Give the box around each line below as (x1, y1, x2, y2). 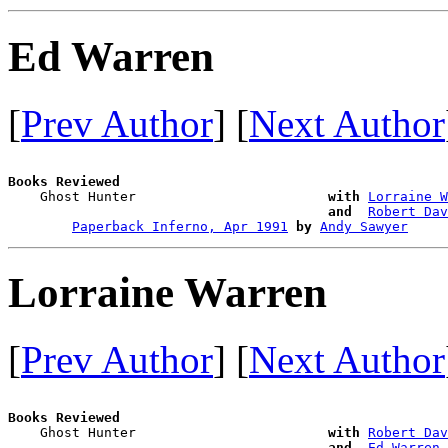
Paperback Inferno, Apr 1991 (72, 218, 288, 234)
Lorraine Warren (8, 269, 327, 317)
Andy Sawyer (320, 218, 408, 234)
